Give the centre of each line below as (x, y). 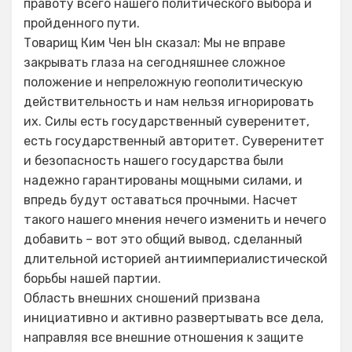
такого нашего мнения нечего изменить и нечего (175, 220)
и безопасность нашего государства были (154, 161)
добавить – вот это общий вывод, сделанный (163, 239)
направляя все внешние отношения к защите (163, 337)
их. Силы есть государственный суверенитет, (167, 121)
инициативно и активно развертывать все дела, (174, 318)
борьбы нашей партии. (92, 279)
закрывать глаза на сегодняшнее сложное (154, 62)
